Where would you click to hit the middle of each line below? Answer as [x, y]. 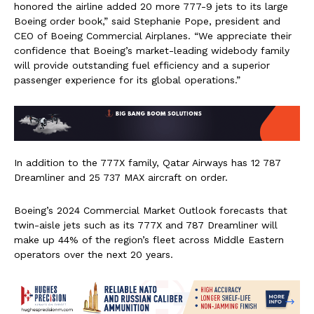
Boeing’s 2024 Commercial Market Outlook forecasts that [151, 210]
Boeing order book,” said [74, 21]
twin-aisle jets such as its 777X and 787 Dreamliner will [146, 225]
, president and [245, 21]
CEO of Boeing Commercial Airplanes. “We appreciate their [153, 35]
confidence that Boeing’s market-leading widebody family [152, 50]
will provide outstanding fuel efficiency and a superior [142, 65]
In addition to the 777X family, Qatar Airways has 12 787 [148, 162]
